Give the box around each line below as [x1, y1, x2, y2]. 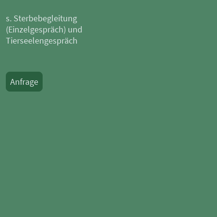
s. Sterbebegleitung [6, 12, 77, 24]
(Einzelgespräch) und [6, 23, 82, 35]
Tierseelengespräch [6, 34, 77, 46]
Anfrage [10, 76, 38, 87]
